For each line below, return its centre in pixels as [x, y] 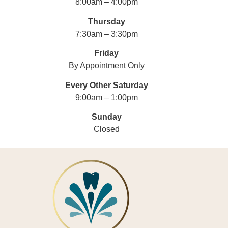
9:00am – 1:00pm [106, 97]
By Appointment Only [106, 66]
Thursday [106, 21]
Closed [106, 129]
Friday [107, 53]
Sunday [106, 117]
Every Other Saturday [106, 85]
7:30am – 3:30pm [106, 34]
